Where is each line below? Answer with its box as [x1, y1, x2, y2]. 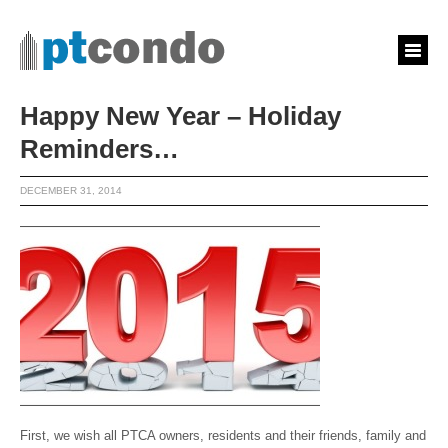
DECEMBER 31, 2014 [20, 185, 122, 196]
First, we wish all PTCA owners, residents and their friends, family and [20, 428, 426, 443]
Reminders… [20, 134, 179, 164]
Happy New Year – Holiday [20, 101, 341, 131]
